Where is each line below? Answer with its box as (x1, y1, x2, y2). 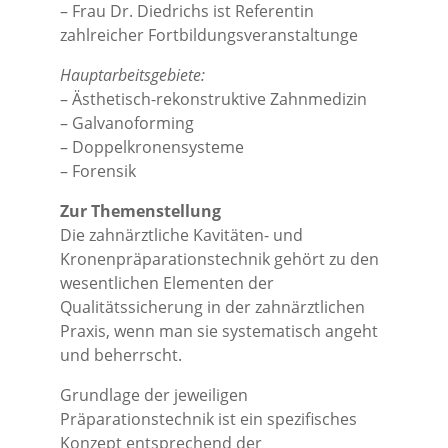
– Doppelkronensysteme (60, 136, 244, 158)
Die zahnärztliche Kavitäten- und (60, 224, 303, 246)
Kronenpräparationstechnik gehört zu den (60, 248, 379, 270)
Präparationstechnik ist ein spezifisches (60, 408, 357, 430)
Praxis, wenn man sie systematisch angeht (60, 320, 378, 342)
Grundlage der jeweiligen (60, 384, 248, 406)
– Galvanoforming (60, 112, 194, 134)
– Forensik (60, 160, 136, 182)
